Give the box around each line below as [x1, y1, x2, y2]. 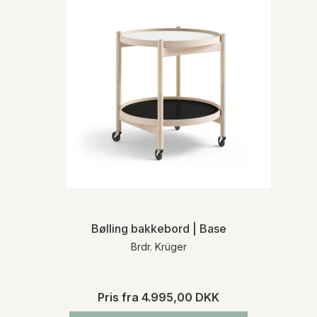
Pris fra [98, 289, 142, 304]
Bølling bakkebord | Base [91, 221, 226, 236]
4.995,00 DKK [142, 289, 219, 304]
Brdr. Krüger [130, 240, 187, 253]
